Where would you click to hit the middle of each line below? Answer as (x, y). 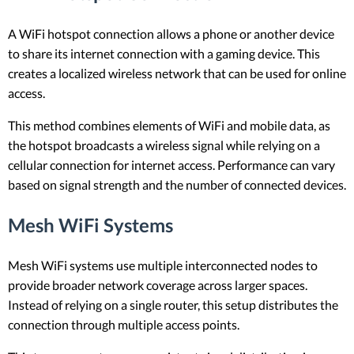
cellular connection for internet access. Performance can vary (171, 164)
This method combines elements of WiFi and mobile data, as (169, 125)
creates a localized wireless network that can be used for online (177, 73)
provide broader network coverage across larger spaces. (158, 285)
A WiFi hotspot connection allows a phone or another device (171, 33)
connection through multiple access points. (124, 325)
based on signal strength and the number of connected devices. (177, 184)
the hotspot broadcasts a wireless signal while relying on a (164, 145)
